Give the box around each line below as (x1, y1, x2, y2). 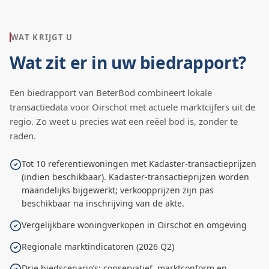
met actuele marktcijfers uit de (127, 101, 255, 113)
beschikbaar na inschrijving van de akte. (22, 198, 184, 209)
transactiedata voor (10, 101, 92, 113)
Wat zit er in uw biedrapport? (10, 51, 246, 74)
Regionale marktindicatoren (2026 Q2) (22, 241, 174, 252)
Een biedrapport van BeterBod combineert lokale (10, 86, 212, 98)
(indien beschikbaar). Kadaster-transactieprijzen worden (22, 171, 249, 183)
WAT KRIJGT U (11, 32, 73, 43)
